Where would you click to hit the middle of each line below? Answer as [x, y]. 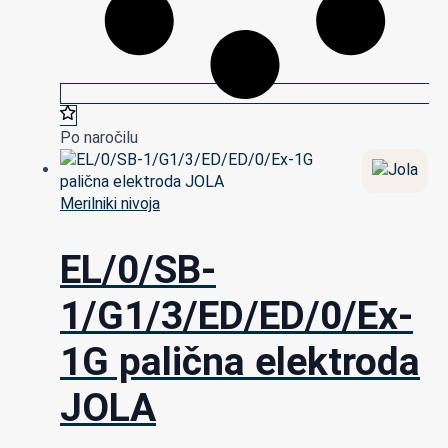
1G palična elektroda [240, 362]
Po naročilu [99, 137]
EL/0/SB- [138, 270]
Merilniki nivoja [110, 203]
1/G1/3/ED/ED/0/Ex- [236, 316]
